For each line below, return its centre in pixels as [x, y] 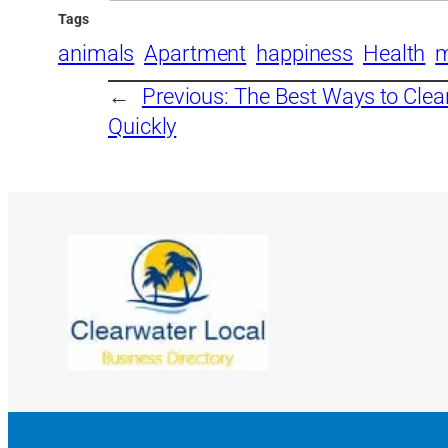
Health [394, 53]
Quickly [142, 126]
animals [96, 53]
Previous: [187, 96]
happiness [305, 53]
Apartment [195, 53]
